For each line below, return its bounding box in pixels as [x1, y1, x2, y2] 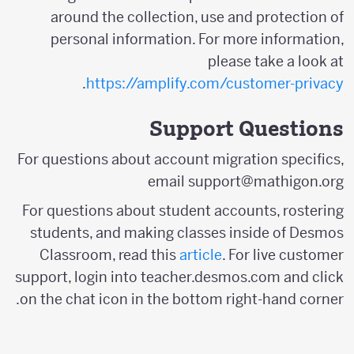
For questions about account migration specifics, [26, 150, 352, 169]
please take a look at [217, 52, 352, 71]
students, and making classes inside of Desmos [39, 224, 352, 243]
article [188, 246, 231, 265]
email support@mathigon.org [156, 172, 352, 191]
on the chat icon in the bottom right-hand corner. [28, 290, 352, 309]
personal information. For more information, [59, 30, 352, 49]
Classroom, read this [48, 246, 188, 265]
